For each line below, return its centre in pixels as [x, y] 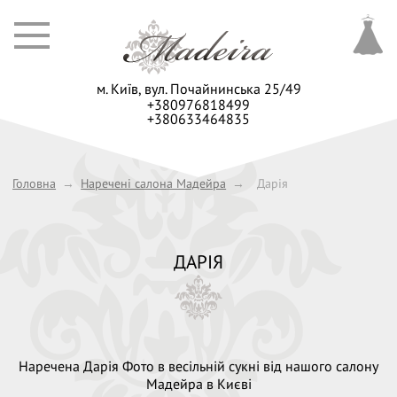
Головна [35, 183]
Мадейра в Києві [198, 384]
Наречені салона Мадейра [154, 183]
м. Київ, [120, 89]
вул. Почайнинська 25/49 [222, 89]
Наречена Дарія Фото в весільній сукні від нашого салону [198, 366]
